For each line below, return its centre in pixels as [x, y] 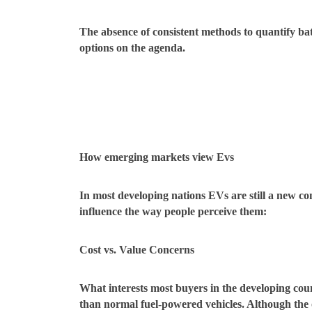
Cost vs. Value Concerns [137, 250]
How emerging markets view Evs [157, 157]
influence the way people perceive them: [173, 211]
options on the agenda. [132, 48]
